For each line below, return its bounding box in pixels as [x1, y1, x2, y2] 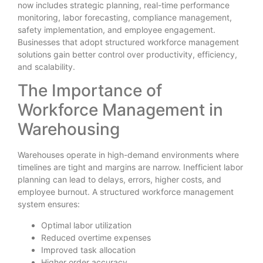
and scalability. [18, 61, 75, 72]
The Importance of [18, 80, 162, 101]
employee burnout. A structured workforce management [18, 187, 234, 197]
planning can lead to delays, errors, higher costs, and [18, 174, 221, 185]
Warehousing [18, 119, 120, 140]
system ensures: [18, 199, 80, 210]
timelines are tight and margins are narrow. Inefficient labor [18, 162, 243, 173]
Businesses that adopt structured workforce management [18, 36, 239, 47]
